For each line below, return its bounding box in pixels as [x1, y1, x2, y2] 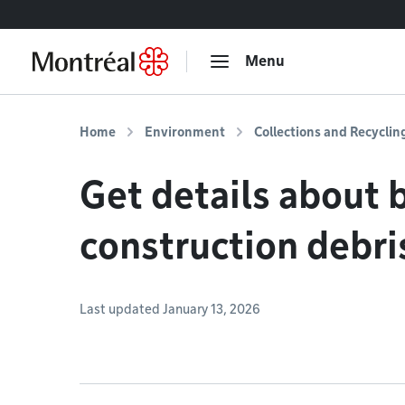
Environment [145, 125, 225, 139]
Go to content [23, 7, 93, 21]
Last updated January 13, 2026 [80, 302, 260, 316]
